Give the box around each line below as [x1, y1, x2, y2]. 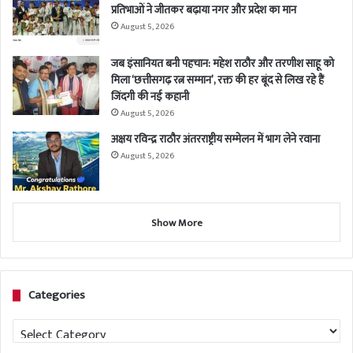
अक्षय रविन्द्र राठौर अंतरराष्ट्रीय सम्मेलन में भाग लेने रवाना [111, 130, 320, 149]
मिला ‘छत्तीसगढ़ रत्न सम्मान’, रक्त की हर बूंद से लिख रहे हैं [111, 71, 324, 90]
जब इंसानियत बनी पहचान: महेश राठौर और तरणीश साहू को [111, 54, 334, 73]
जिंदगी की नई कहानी [111, 87, 189, 106]
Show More [150, 214, 203, 232]
